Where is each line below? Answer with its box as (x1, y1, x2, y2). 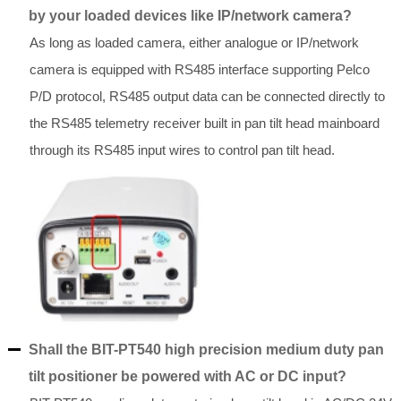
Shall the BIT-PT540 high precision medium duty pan (28, 342, 384, 358)
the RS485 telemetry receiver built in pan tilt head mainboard (29, 115, 380, 132)
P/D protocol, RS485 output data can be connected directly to (29, 89, 385, 105)
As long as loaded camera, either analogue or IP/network (29, 35, 359, 51)
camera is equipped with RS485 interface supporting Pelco (29, 62, 370, 78)
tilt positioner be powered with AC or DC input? (28, 369, 346, 385)
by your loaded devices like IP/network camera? (28, 8, 352, 24)
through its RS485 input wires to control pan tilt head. (29, 142, 335, 158)
